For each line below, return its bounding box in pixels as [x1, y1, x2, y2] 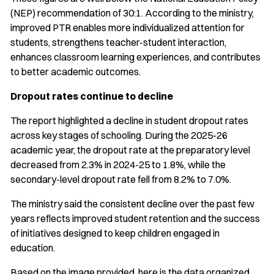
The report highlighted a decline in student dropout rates [10, 114, 248, 127]
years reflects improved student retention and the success [10, 212, 260, 225]
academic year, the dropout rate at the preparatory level [10, 144, 250, 157]
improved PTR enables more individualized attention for [10, 21, 245, 34]
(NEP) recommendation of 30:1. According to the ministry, [10, 7, 254, 20]
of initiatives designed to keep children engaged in [10, 227, 220, 240]
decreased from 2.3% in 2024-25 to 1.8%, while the [10, 158, 226, 171]
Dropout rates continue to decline [10, 90, 173, 103]
